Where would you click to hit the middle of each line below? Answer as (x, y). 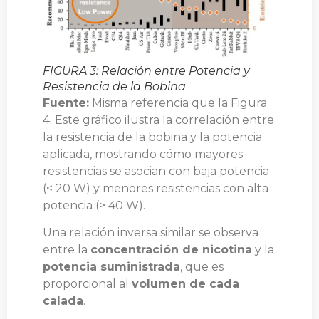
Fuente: (66, 103)
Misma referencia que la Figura (178, 103)
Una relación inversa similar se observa (151, 232)
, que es (202, 266)
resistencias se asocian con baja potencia (156, 171)
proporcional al (87, 283)
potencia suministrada (111, 266)
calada (63, 300)
